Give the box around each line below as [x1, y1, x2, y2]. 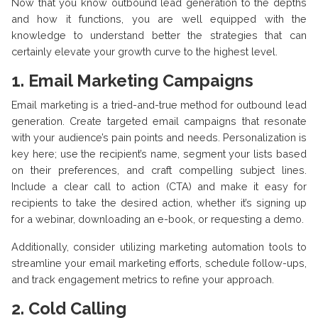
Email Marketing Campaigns [28, 71, 253, 91]
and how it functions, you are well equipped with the [11, 13, 307, 26]
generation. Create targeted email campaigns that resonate [11, 115, 307, 128]
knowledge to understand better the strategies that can [11, 29, 307, 42]
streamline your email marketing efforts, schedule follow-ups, [11, 257, 307, 270]
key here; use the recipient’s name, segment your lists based [11, 148, 307, 160]
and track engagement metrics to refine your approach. [11, 273, 274, 286]
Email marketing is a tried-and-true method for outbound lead [11, 99, 307, 111]
